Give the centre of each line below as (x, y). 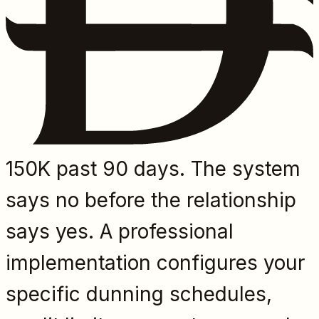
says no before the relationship (151, 200)
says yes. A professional (120, 232)
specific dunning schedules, (139, 294)
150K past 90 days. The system (153, 169)
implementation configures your (155, 263)
